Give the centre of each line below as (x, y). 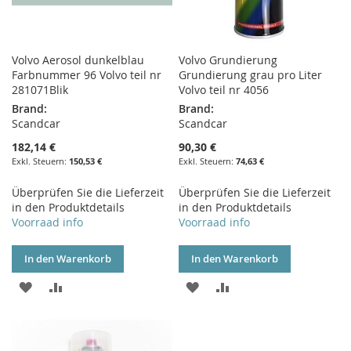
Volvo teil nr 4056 (224, 90)
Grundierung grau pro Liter (251, 75)
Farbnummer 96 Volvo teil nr (87, 75)
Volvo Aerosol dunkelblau (78, 60)
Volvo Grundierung (228, 60)
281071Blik (40, 90)
